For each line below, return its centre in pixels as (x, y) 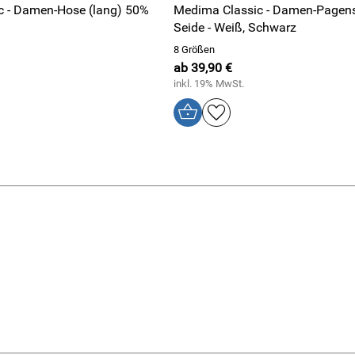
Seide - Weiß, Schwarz (235, 27)
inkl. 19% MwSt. (209, 84)
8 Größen (194, 50)
